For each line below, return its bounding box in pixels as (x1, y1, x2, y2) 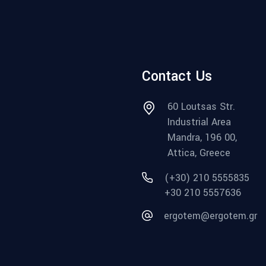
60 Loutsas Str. (167, 100, 235, 114)
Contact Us (142, 66, 212, 87)
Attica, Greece (167, 146, 230, 160)
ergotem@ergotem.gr (164, 209, 257, 223)
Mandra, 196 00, (167, 131, 237, 145)
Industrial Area (167, 115, 231, 129)
